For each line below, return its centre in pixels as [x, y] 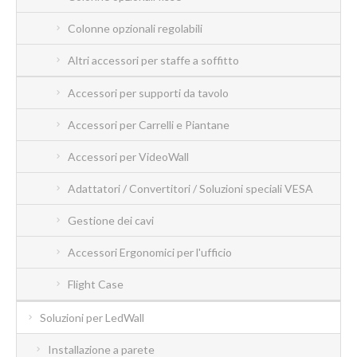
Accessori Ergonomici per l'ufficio [150, 252]
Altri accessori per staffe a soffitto [153, 60]
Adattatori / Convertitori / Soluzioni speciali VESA [190, 188]
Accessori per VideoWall [128, 156]
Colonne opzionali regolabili [135, 28]
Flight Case [96, 284]
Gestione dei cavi [111, 220]
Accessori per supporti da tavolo [148, 92]
